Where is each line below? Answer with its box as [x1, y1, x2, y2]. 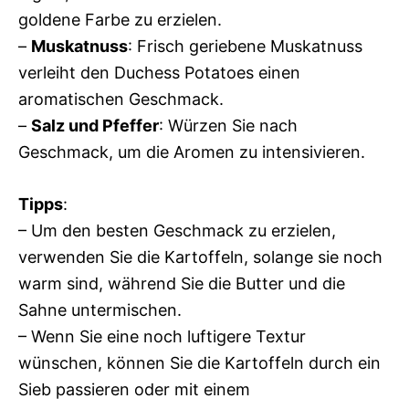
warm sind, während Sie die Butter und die [18, 274, 345, 293]
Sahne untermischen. [18, 300, 182, 320]
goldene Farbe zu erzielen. [18, 10, 222, 29]
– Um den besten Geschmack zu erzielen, [18, 221, 336, 240]
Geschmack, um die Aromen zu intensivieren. [18, 142, 365, 162]
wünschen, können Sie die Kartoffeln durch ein [18, 353, 381, 372]
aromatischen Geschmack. [18, 89, 224, 109]
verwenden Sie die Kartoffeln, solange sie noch [18, 247, 383, 267]
